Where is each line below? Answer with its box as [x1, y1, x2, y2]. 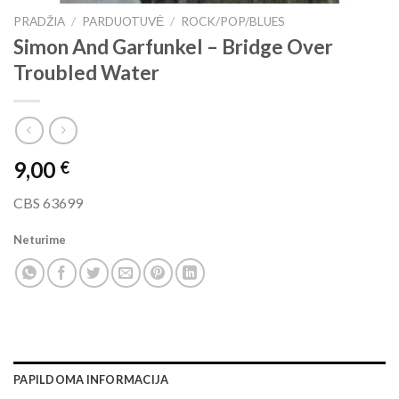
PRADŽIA [13, 13, 65, 28]
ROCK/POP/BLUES [181, 13, 286, 28]
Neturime [13, 232, 66, 247]
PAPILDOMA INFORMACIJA [13, 371, 169, 387]
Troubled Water [13, 61, 159, 85]
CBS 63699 [13, 193, 83, 211]
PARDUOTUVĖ [82, 13, 165, 28]
